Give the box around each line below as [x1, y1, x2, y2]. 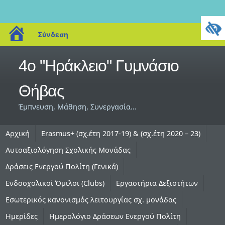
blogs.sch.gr [29, 26, 70, 35]
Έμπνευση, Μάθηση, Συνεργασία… [19, 102, 138, 111]
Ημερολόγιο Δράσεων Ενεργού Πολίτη [49, 211, 181, 221]
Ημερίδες [6, 211, 38, 221]
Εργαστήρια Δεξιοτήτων [116, 178, 198, 188]
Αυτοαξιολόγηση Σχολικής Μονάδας [6, 145, 131, 155]
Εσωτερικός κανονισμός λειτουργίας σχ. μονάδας [6, 195, 176, 204]
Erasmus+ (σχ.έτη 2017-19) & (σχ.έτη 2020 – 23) [41, 129, 200, 138]
